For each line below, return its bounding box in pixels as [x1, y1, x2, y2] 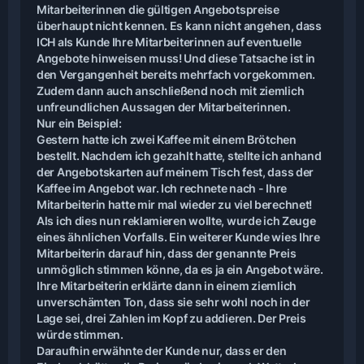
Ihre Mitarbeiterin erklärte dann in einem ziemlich [37, 279, 297, 292]
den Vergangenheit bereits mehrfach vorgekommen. [37, 67, 315, 81]
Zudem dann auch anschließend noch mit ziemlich [37, 84, 305, 97]
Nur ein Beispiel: [37, 116, 122, 130]
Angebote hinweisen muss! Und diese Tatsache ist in [37, 51, 316, 65]
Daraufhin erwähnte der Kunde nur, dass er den [37, 344, 287, 357]
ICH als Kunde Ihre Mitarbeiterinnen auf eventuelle [37, 35, 302, 49]
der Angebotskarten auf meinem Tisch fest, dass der [37, 165, 314, 179]
